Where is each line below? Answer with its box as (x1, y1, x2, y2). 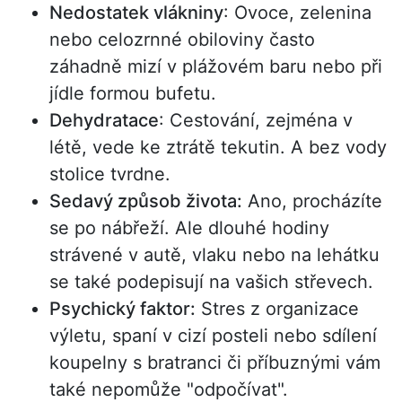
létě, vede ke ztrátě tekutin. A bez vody (49, 136, 387, 159)
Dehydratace (49, 109, 159, 132)
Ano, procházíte (242, 190, 382, 213)
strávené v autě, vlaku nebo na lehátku (49, 244, 380, 267)
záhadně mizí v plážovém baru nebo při (49, 56, 382, 78)
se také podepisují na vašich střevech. (49, 271, 373, 293)
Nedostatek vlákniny (49, 2, 223, 24)
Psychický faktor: (49, 298, 196, 320)
